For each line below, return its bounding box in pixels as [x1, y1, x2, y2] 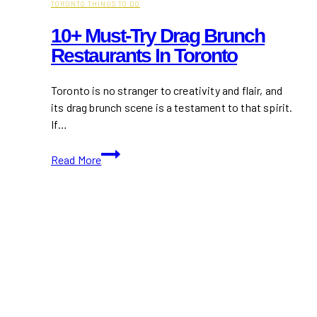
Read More [51, 152, 102, 166]
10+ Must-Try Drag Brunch [51, 24, 265, 47]
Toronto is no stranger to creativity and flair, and [51, 83, 283, 97]
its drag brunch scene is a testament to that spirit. [51, 100, 293, 114]
